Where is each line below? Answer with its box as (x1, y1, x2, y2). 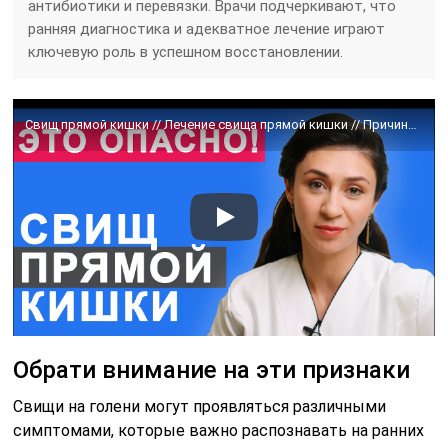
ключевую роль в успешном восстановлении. (28, 42, 344, 61)
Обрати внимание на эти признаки (13, 355, 411, 384)
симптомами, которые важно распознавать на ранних (13, 420, 425, 440)
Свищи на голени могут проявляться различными (13, 396, 387, 416)
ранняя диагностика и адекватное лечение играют (28, 19, 386, 38)
